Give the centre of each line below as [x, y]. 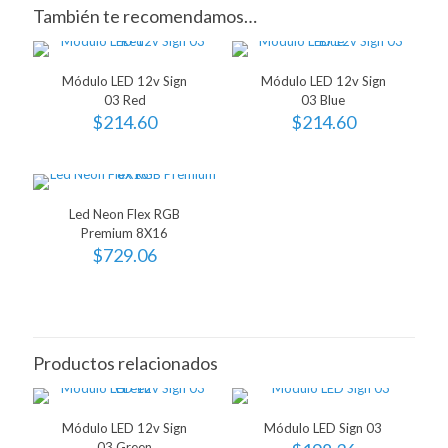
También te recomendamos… [145, 16]
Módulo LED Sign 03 [323, 428]
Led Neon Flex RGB [125, 214]
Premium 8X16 [125, 233]
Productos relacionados [125, 363]
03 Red [124, 100]
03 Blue [323, 100]
